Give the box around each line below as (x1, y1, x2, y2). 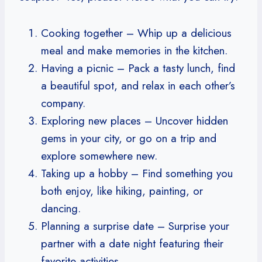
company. (41, 95, 85, 111)
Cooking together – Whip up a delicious (41, 25, 232, 41)
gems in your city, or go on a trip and (41, 130, 216, 146)
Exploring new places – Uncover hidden (41, 112, 228, 129)
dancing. (41, 200, 81, 216)
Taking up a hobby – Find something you (41, 165, 233, 181)
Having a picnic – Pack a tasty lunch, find (41, 60, 235, 76)
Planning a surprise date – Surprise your (41, 218, 229, 234)
